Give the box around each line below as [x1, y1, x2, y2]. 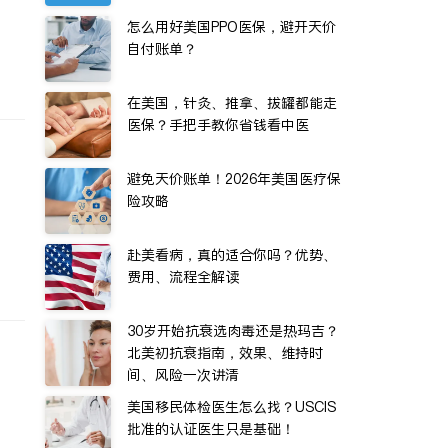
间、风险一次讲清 [127, 365, 239, 385]
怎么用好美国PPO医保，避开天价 [127, 17, 336, 37]
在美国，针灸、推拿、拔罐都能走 [127, 93, 337, 113]
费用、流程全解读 [127, 267, 239, 287]
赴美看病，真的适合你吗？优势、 [127, 245, 337, 265]
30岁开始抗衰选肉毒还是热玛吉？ [127, 321, 339, 341]
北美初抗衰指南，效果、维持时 [127, 343, 323, 363]
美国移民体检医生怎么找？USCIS [127, 397, 336, 417]
